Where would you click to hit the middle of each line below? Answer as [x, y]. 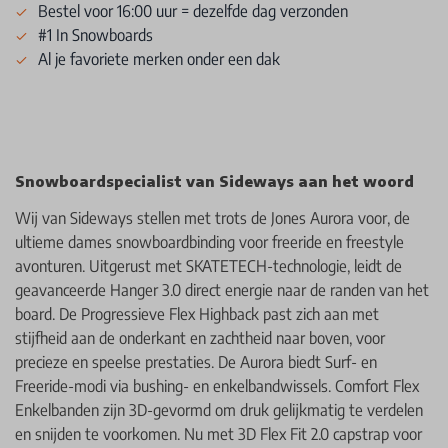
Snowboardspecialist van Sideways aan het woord [214, 180]
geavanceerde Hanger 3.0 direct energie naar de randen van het [222, 289]
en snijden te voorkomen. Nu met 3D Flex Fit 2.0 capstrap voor [218, 433]
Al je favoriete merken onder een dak [159, 58]
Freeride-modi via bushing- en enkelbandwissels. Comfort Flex [217, 385]
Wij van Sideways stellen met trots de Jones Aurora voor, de [212, 217]
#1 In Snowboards [95, 34]
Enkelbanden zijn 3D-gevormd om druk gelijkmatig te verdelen [219, 409]
